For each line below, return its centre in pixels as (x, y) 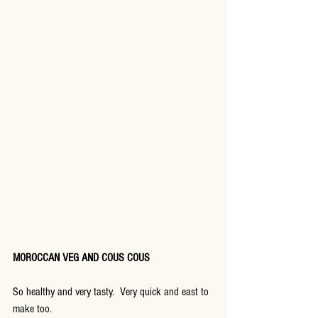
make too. (32, 309)
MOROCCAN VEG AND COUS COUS (81, 258)
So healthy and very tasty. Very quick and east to (112, 292)
